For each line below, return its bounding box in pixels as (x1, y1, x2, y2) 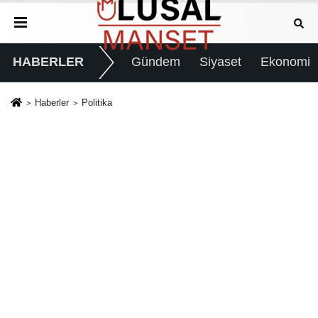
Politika (81, 97, 112, 108)
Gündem (131, 55, 180, 70)
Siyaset (199, 55, 241, 70)
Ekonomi (261, 55, 311, 70)
